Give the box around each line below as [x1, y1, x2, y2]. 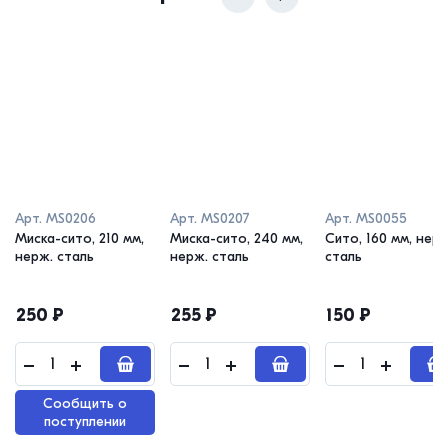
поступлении [44, 412, 126, 430]
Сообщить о [43, 394, 127, 412]
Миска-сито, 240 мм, [170, 230, 303, 247]
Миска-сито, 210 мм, [15, 230, 144, 247]
